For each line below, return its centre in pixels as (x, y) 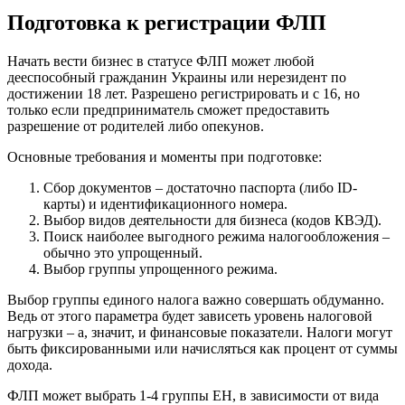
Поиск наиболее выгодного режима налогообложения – (217, 236)
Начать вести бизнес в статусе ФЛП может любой (161, 61)
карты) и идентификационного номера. (165, 203)
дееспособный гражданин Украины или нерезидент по (177, 77)
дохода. (30, 364)
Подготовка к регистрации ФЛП (167, 22)
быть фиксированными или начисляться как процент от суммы (202, 348)
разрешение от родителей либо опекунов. (136, 126)
